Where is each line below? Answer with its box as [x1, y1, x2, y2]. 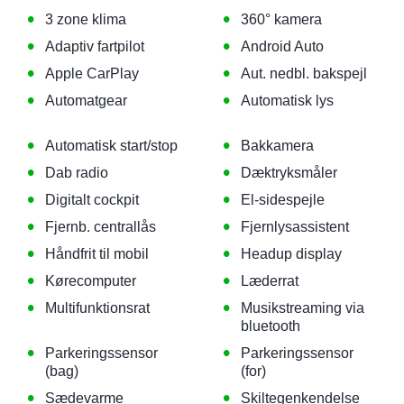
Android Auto [240, 38, 324, 54]
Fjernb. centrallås [45, 218, 156, 234]
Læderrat [240, 272, 298, 289]
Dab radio [45, 164, 108, 180]
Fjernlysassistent [240, 218, 349, 234]
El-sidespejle [240, 191, 325, 207]
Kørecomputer [45, 272, 136, 289]
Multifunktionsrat [45, 299, 150, 316]
